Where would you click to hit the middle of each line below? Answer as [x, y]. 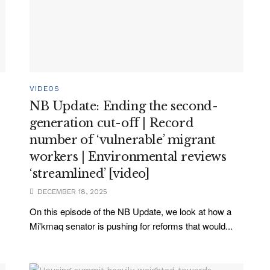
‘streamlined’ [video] [89, 173]
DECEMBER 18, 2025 [71, 191]
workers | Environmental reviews [128, 156]
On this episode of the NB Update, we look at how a [130, 211]
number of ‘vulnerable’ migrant [123, 140]
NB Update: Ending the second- [124, 106]
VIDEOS [45, 88]
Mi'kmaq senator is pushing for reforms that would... [131, 225]
